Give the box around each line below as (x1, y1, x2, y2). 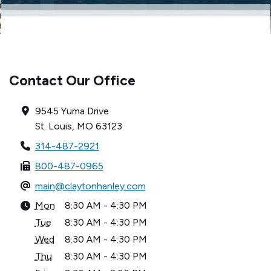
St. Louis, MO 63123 (34, 120, 122, 132)
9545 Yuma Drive (34, 105, 109, 117)
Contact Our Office (9, 72, 135, 90)
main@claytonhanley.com (34, 180, 146, 192)
